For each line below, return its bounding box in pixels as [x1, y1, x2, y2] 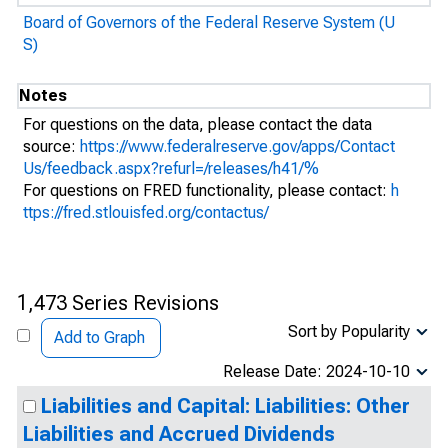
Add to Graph [54, 328, 145, 347]
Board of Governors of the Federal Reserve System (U [23, 13, 395, 32]
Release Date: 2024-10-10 [223, 362, 410, 381]
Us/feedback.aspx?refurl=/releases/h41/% [23, 159, 319, 178]
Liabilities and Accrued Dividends [23, 422, 335, 446]
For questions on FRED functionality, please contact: [23, 181, 391, 200]
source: [23, 137, 80, 156]
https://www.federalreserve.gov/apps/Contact [80, 137, 395, 156]
